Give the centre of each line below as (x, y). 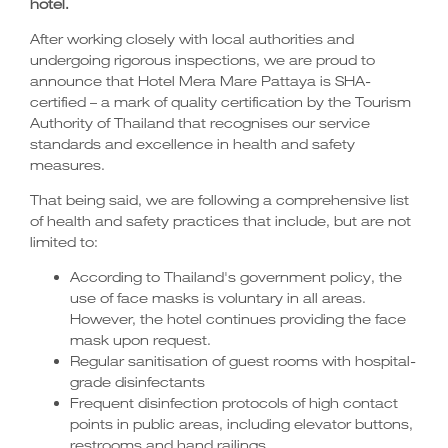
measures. (67, 164)
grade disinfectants (137, 381)
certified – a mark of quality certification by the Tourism (220, 101)
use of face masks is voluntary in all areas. (218, 297)
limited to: (64, 241)
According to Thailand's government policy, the (236, 276)
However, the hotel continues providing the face (238, 318)
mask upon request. (142, 339)
